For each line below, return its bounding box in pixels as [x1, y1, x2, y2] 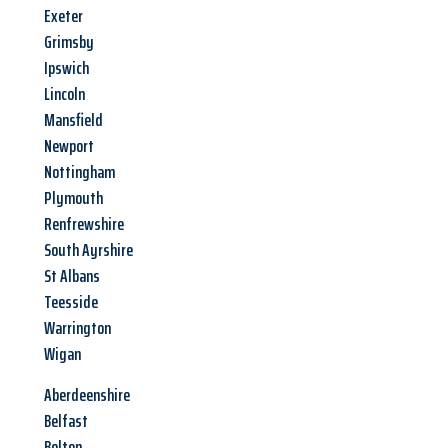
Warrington [44, 314, 111, 343]
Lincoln [44, 80, 85, 109]
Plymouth [44, 184, 103, 213]
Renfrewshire [44, 210, 124, 239]
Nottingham [44, 158, 115, 187]
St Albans [44, 262, 100, 291]
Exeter [44, 2, 83, 31]
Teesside [44, 288, 98, 317]
